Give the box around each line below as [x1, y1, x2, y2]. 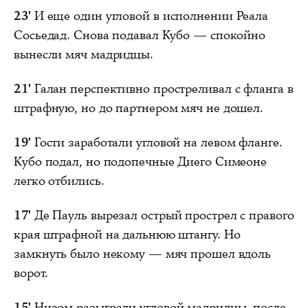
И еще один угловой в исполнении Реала [30, 7, 269, 24]
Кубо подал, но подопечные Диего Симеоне [14, 153, 267, 170]
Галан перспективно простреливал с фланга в [30, 80, 294, 97]
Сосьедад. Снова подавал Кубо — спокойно [14, 26, 266, 43]
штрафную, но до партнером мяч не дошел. [14, 99, 264, 116]
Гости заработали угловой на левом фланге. [30, 133, 283, 151]
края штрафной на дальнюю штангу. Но [14, 225, 241, 243]
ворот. [14, 264, 48, 281]
